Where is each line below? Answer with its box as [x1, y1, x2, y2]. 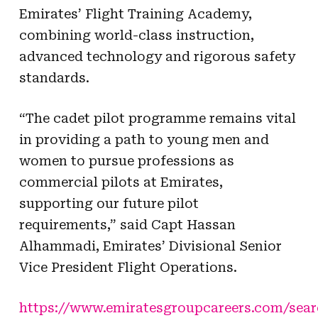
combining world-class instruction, [18, 27, 254, 43]
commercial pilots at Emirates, [18, 174, 223, 190]
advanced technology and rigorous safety [18, 48, 295, 64]
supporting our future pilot [18, 195, 199, 211]
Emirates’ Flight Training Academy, [18, 6, 252, 21]
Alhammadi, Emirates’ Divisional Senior [18, 238, 282, 253]
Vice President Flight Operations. [18, 259, 237, 275]
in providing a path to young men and [18, 131, 269, 147]
